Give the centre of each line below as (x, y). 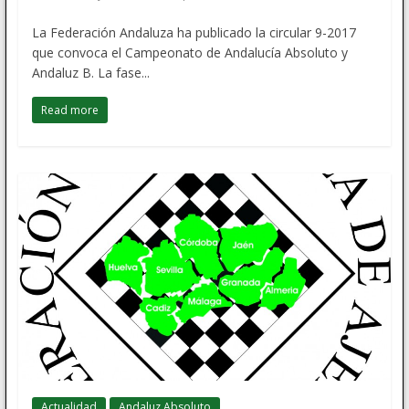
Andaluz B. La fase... (90, 72)
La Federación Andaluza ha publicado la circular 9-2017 (194, 32)
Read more (69, 110)
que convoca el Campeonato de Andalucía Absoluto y (189, 52)
